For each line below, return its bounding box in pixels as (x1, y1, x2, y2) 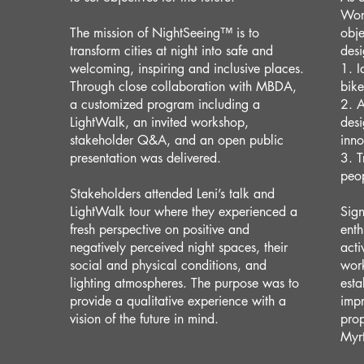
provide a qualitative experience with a (70, 292, 286, 310)
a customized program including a (70, 96, 260, 113)
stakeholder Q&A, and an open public (70, 132, 284, 149)
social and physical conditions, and (70, 257, 266, 274)
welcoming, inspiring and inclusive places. (70, 60, 304, 77)
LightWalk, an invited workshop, (70, 114, 249, 131)
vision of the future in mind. (70, 310, 219, 327)
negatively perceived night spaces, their (70, 239, 288, 256)
